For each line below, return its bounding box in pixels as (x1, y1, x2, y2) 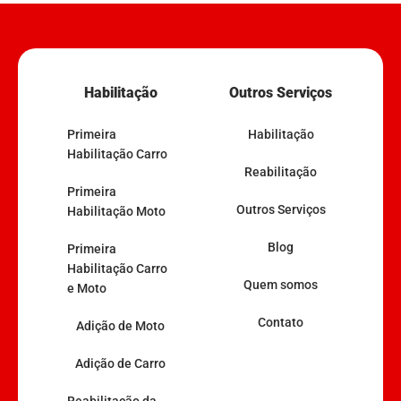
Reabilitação (244, 165, 317, 180)
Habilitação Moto (67, 204, 166, 219)
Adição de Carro (75, 356, 166, 371)
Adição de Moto (76, 319, 165, 334)
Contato (258, 315, 303, 330)
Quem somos (243, 277, 318, 293)
